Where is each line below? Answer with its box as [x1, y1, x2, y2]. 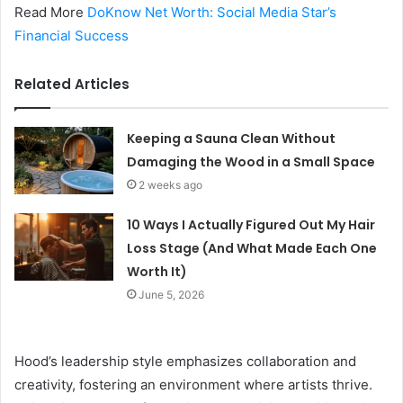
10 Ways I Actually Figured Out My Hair [127, 215, 376, 234]
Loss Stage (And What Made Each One [127, 238, 378, 257]
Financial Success [14, 26, 129, 44]
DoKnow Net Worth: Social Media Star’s [87, 3, 336, 21]
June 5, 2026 [139, 287, 205, 301]
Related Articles [14, 74, 130, 94]
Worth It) [127, 262, 188, 281]
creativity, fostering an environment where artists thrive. [14, 375, 372, 393]
